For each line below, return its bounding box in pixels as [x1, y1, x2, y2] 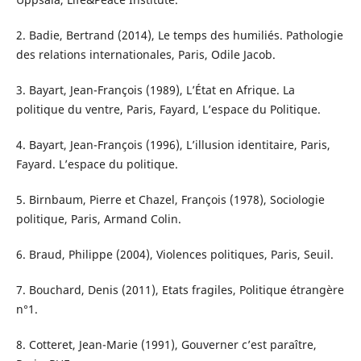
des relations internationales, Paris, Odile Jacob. [15, 47, 276, 63]
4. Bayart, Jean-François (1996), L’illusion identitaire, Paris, [15, 137, 330, 153]
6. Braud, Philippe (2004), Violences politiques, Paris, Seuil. [15, 247, 334, 263]
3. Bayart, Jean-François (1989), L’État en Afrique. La [15, 82, 295, 98]
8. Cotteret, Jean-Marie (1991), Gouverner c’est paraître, [15, 337, 317, 353]
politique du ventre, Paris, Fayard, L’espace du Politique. [15, 102, 321, 118]
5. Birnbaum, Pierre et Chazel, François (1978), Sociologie [15, 192, 325, 208]
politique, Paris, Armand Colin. [15, 211, 181, 227]
